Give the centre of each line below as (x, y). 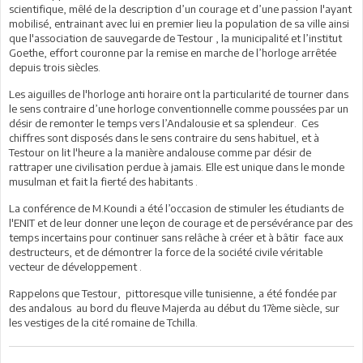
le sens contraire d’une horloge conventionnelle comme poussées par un (179, 108)
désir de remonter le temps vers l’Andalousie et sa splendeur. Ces (164, 123)
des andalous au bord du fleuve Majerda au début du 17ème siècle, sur (174, 307)
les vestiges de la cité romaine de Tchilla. (103, 322)
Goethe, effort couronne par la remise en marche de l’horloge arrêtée (174, 52)
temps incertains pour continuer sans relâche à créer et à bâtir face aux (176, 237)
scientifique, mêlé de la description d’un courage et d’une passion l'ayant (180, 9)
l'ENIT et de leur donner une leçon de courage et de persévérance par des (181, 222)
